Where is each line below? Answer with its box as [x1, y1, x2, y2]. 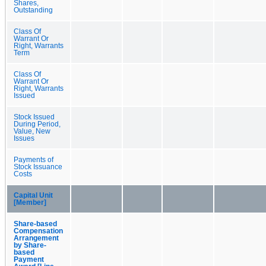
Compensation [14, 227, 63, 235]
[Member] [14, 198, 46, 206]
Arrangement [14, 234, 59, 242]
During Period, [14, 120, 61, 128]
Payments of [14, 156, 53, 163]
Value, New [14, 127, 50, 135]
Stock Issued [14, 113, 55, 121]
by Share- [14, 241, 46, 249]
